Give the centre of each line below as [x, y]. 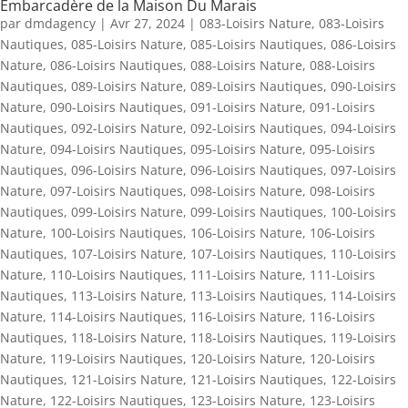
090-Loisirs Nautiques [117, 107]
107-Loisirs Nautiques [257, 254]
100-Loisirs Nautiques [117, 233]
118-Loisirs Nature [127, 337]
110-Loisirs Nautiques [117, 275]
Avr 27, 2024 [148, 23]
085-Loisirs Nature [127, 44]
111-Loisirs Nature [246, 275]
